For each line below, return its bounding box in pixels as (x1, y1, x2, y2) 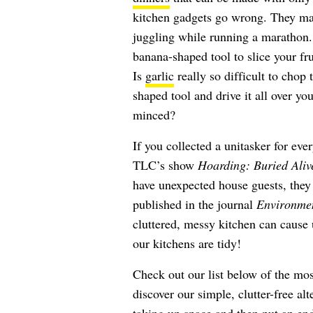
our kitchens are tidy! (132, 235, 241, 252)
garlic (145, 67, 174, 84)
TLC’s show (132, 156, 198, 173)
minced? (132, 106, 175, 123)
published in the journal (132, 196, 256, 212)
